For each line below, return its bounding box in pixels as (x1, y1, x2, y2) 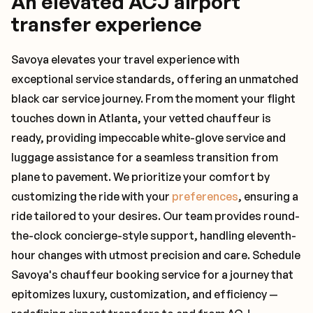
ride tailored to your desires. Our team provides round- (11, 209, 300, 223)
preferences (172, 189, 238, 203)
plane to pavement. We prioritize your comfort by (11, 170, 270, 184)
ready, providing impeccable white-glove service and (11, 131, 286, 145)
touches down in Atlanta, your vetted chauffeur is (11, 111, 271, 125)
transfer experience (11, 12, 202, 36)
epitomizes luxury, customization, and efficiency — (11, 287, 278, 301)
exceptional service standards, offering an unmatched (11, 72, 298, 86)
